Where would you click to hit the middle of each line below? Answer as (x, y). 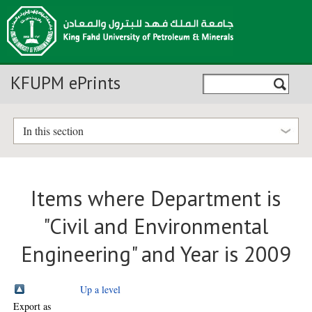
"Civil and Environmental (156, 227)
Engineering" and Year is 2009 (156, 255)
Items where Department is (156, 199)
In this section (53, 131)
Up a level (101, 289)
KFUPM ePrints (65, 83)
